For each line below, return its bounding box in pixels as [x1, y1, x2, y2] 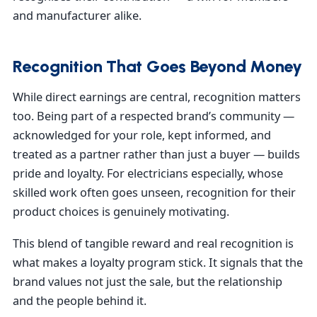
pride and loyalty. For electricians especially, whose [13, 165, 283, 181]
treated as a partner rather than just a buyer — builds [13, 146, 300, 162]
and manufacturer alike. [13, 8, 142, 24]
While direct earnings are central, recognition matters [13, 88, 301, 105]
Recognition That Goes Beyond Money [13, 56, 302, 77]
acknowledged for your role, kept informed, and [13, 127, 271, 143]
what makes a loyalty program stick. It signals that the [13, 254, 303, 270]
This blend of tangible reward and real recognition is [13, 235, 294, 251]
